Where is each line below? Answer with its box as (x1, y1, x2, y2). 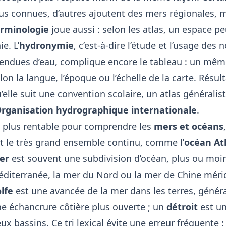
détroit (166, 200, 198, 213)
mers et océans (153, 120, 223, 132)
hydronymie (19, 39, 74, 51)
